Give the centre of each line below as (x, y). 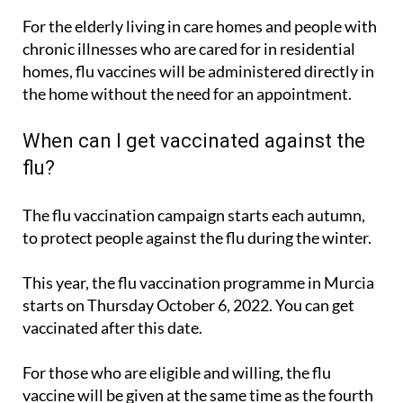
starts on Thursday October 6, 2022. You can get (188, 305)
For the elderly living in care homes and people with (200, 27)
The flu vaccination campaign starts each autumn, (194, 215)
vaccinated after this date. (112, 328)
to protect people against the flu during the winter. (197, 238)
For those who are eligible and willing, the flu (177, 373)
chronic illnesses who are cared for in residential (189, 49)
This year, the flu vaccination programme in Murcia (198, 283)
